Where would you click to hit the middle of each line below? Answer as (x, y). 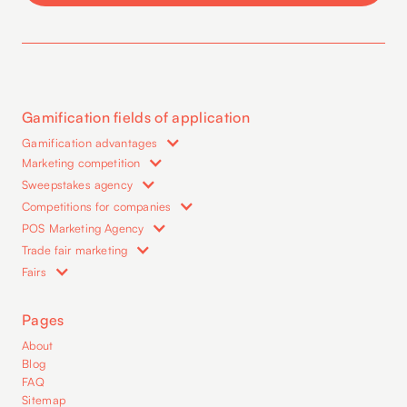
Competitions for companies (97, 206)
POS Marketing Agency (83, 228)
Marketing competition (81, 162)
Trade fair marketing (75, 249)
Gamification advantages (90, 142)
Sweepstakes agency (77, 184)
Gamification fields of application (136, 117)
